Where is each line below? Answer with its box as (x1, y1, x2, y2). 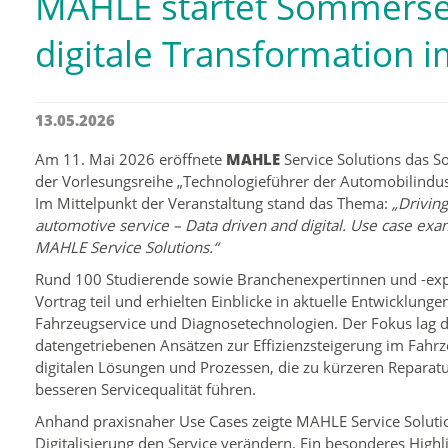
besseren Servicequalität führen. (35, 379, 257, 399)
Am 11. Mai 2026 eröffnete (35, 149, 227, 169)
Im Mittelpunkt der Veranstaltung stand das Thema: (35, 193, 393, 213)
